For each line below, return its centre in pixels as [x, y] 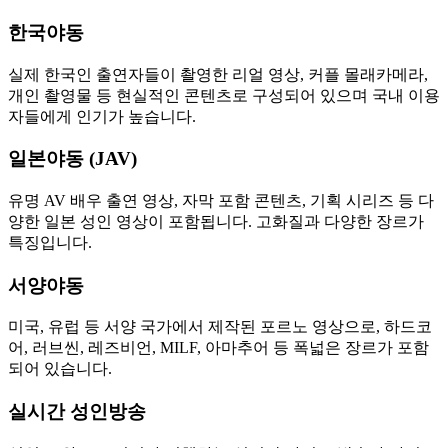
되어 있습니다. [60, 369]
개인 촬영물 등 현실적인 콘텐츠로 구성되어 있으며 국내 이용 [224, 95]
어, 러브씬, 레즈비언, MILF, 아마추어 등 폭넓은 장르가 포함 [218, 348]
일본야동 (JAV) [72, 159]
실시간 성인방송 [77, 412]
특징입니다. [50, 242]
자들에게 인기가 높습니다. [102, 116]
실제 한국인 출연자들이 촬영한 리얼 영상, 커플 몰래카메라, [218, 74]
